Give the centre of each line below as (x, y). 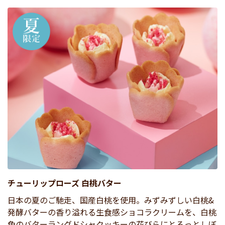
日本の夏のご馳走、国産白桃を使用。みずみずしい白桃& (111, 200)
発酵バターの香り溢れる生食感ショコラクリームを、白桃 (112, 212)
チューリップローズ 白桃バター (65, 183)
